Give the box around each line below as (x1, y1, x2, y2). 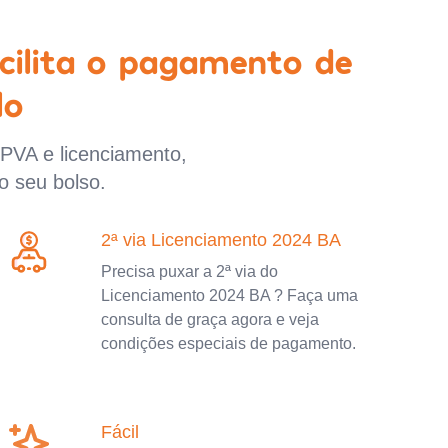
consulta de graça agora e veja (101, 310, 320, 328)
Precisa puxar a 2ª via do (101, 262, 279, 280)
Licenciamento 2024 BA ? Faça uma (101, 286, 359, 304)
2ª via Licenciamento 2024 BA (101, 229, 342, 250)
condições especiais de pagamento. (101, 334, 357, 352)
